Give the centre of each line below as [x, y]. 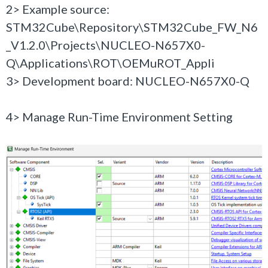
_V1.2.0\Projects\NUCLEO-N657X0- [106, 45]
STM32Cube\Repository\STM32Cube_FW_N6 [132, 27]
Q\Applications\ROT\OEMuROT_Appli [110, 63]
